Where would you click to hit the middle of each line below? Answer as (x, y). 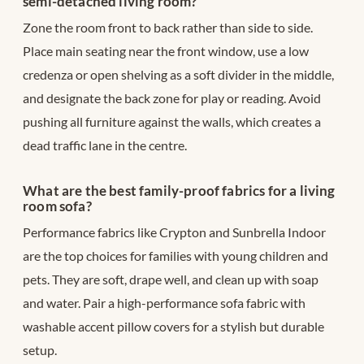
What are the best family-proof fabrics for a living (179, 190)
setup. (40, 349)
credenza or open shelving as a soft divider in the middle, (178, 74)
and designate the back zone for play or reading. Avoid (172, 97)
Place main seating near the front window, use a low (166, 50)
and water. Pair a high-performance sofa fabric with (164, 302)
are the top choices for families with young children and (175, 255)
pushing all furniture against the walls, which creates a (172, 121)
